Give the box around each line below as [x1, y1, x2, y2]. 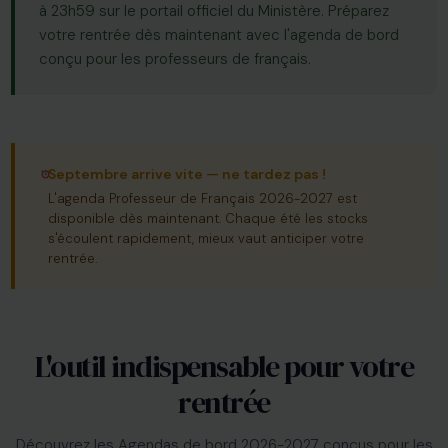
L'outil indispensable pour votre [35, 345, 413, 387]
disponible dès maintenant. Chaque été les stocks [48, 209, 369, 227]
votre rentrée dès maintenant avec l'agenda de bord [39, 24, 399, 45]
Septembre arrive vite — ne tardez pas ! [48, 164, 327, 183]
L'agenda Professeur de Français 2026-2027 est [48, 189, 358, 207]
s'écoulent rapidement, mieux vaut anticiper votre [48, 229, 365, 247]
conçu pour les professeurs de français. [39, 48, 311, 69]
